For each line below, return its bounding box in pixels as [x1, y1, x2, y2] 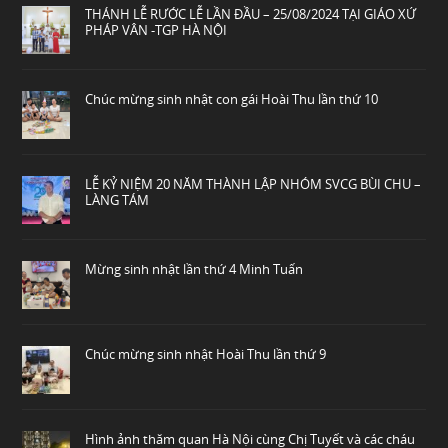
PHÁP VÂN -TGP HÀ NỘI [85, 20, 228, 39]
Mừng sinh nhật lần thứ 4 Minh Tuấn [85, 259, 304, 278]
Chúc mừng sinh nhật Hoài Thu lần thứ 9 [85, 344, 327, 363]
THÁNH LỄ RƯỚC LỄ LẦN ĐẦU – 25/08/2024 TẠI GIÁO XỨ [85, 4, 417, 23]
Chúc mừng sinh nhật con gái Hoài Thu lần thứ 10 [85, 89, 379, 108]
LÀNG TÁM [85, 190, 150, 209]
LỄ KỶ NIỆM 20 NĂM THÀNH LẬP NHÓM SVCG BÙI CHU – [85, 174, 422, 193]
